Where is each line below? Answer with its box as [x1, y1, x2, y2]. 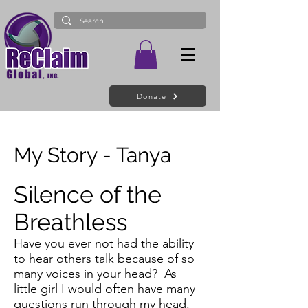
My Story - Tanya [14, 143, 171, 168]
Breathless [14, 208, 127, 236]
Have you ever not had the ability [14, 236, 194, 252]
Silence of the [14, 181, 162, 209]
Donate [136, 91, 167, 101]
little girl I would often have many [14, 281, 195, 297]
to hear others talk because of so [14, 251, 195, 267]
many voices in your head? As [14, 266, 177, 282]
